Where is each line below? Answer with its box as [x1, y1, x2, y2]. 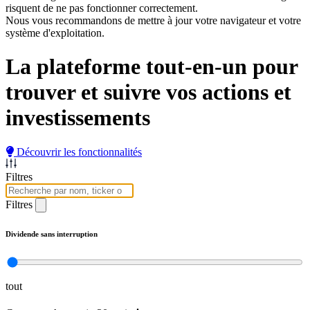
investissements [6, 105, 150, 131]
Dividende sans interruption [6, 229, 98, 238]
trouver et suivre [6, 80, 161, 105]
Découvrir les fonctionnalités [17, 145, 142, 158]
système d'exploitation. [6, 27, 104, 39]
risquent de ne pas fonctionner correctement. [6, 2, 198, 14]
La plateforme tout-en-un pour [6, 54, 298, 80]
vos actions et [161, 80, 291, 105]
